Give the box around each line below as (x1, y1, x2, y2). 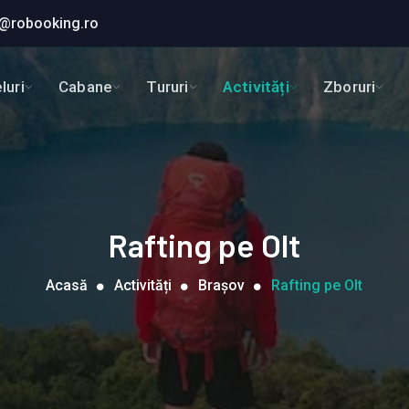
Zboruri (322, 77, 376, 96)
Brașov (198, 277, 246, 294)
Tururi (146, 77, 189, 96)
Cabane (58, 77, 113, 96)
